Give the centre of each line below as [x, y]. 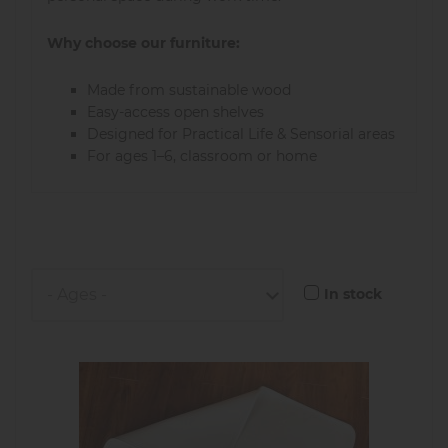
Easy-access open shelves [175, 112]
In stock [353, 294]
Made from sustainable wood [189, 90]
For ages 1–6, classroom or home [202, 156]
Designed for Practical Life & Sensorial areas [241, 134]
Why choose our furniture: [143, 43]
